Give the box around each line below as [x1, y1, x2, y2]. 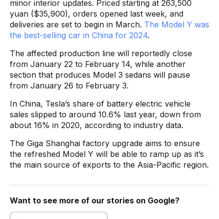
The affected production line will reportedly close [10, 48, 192, 58]
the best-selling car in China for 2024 [10, 30, 148, 40]
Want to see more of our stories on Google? [10, 195, 179, 205]
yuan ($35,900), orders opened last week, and [10, 8, 183, 19]
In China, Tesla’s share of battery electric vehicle [10, 98, 191, 109]
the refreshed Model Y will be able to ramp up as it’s [10, 149, 204, 159]
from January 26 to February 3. [10, 80, 129, 90]
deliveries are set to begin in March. [10, 19, 144, 29]
